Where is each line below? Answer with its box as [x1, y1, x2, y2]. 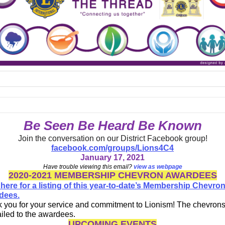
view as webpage [133, 163, 182, 170]
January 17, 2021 [80, 153, 145, 162]
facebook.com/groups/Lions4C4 [51, 143, 174, 152]
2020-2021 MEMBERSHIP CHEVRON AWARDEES [8, 170, 217, 180]
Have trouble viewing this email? [43, 163, 134, 170]
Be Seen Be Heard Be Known [23, 118, 202, 133]
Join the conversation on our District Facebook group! [18, 134, 207, 143]
